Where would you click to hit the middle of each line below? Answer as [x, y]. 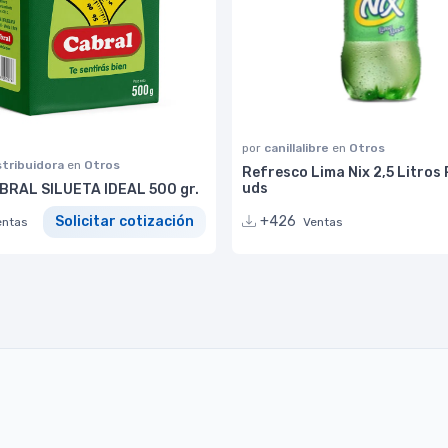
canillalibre [298, 147]
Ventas [323, 221]
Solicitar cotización [124, 222]
